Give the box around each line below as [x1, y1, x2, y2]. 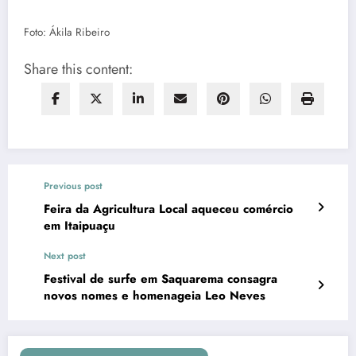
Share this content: [24, 59, 133, 80]
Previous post [44, 179, 103, 194]
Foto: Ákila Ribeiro [24, 25, 110, 41]
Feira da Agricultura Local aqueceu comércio [44, 200, 243, 219]
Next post [44, 249, 86, 264]
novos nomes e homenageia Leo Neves [44, 287, 265, 305]
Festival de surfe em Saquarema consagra [44, 270, 277, 288]
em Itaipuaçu [44, 217, 115, 235]
